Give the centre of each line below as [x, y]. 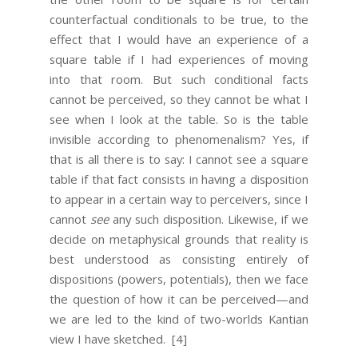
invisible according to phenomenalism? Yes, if [179, 139]
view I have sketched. [108, 339]
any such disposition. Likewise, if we [209, 219]
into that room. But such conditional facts [179, 80]
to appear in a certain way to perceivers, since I [179, 199]
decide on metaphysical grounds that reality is [179, 239]
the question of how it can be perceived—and [179, 299]
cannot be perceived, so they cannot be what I [179, 99]
